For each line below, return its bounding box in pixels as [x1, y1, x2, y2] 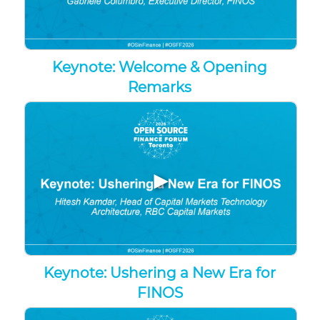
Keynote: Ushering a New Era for [44, 264, 276, 282]
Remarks [128, 79, 192, 96]
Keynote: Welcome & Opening [52, 59, 268, 76]
